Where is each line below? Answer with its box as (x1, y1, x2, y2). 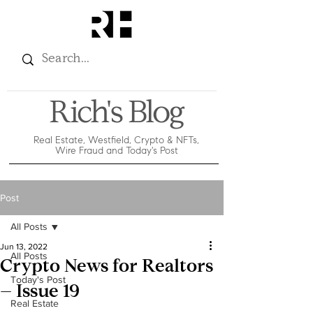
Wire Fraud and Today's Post (54, 145, 178, 156)
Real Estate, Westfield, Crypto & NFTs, (34, 134, 199, 146)
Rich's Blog (49, 100, 184, 131)
